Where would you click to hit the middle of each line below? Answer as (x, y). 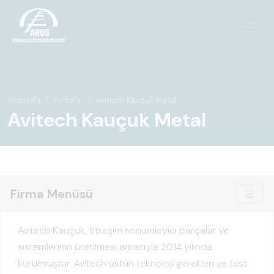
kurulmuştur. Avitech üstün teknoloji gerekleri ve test (132, 263)
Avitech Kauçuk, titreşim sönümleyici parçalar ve (124, 230)
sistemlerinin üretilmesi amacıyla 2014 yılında (115, 247)
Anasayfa (24, 100)
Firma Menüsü (52, 194)
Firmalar (68, 100)
